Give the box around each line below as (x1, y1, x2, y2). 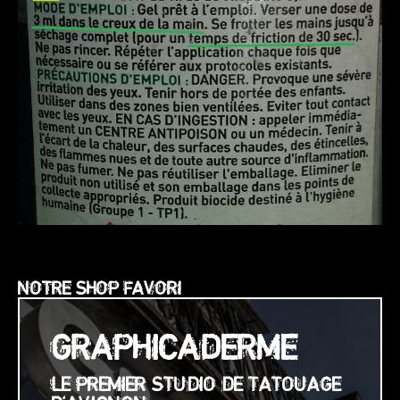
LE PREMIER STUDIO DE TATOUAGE (50, 376, 341, 391)
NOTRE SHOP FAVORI (18, 280, 181, 295)
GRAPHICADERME (50, 334, 297, 360)
